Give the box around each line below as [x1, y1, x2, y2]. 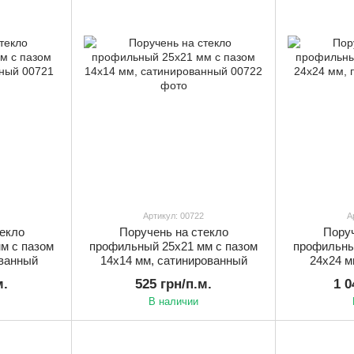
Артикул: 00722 [143, 210, 204, 220]
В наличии [149, 295, 198, 307]
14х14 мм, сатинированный [100, 253, 247, 267]
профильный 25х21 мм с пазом [89, 239, 258, 253]
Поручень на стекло [119, 224, 228, 239]
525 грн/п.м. [135, 276, 212, 292]
